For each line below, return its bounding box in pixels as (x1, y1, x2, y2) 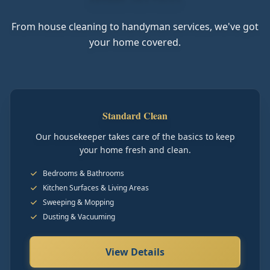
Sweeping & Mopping (43, 197, 114, 207)
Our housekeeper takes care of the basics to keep (35, 131, 235, 142)
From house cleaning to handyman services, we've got (11, 20, 259, 33)
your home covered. (89, 36, 181, 49)
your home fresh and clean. (79, 144, 191, 155)
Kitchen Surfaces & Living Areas (43, 183, 149, 193)
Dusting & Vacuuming (43, 212, 115, 222)
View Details (105, 245, 165, 259)
